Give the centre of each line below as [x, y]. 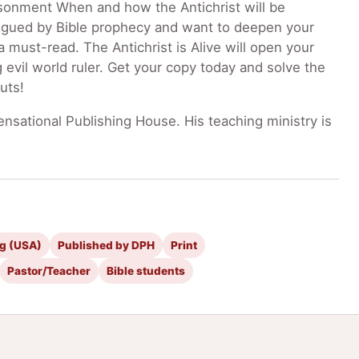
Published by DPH [106, 246]
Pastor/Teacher [48, 271]
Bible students [145, 271]
